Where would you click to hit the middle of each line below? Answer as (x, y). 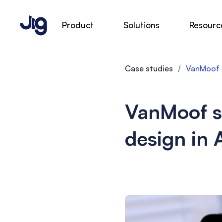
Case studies (149, 68)
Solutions (141, 25)
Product (78, 25)
